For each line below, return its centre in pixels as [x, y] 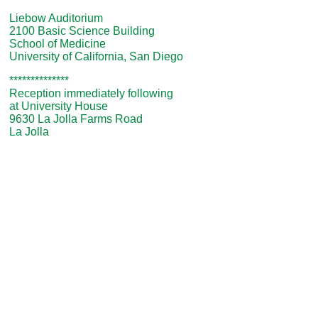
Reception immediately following [91, 93]
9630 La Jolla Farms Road [76, 119]
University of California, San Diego [96, 56]
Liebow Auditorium [56, 18]
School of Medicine [57, 44]
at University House [59, 106]
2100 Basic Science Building [82, 31]
